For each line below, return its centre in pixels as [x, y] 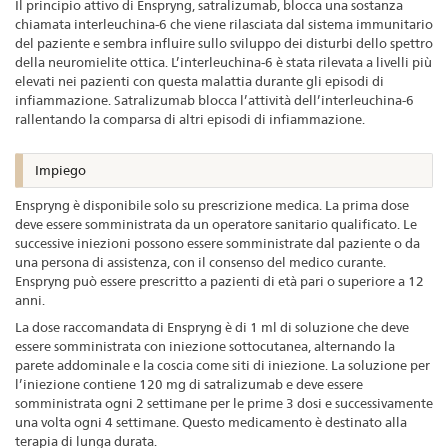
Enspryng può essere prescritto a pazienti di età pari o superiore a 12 [219, 280]
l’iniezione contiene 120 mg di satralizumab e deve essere [189, 383]
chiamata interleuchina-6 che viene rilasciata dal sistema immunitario [224, 24]
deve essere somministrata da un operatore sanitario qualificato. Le [216, 223]
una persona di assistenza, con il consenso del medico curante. [200, 261]
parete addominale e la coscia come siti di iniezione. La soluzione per [222, 364]
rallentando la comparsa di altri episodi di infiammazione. [190, 119]
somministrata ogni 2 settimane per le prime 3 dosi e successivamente [224, 402]
